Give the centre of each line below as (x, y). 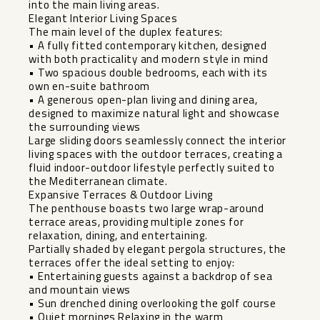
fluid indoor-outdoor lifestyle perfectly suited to (152, 168)
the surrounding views (85, 127)
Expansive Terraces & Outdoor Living (121, 195)
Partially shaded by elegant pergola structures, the (158, 249)
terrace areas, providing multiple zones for (136, 222)
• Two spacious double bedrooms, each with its (148, 73)
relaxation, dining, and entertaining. (118, 236)
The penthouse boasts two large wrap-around (146, 209)
